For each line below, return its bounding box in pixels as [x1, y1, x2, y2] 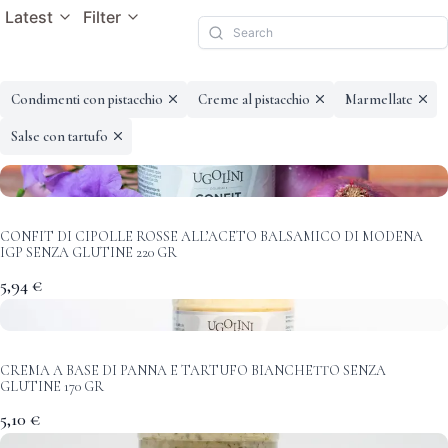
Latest [5, 6, 53, 27]
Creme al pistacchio [197, 90, 310, 108]
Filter [83, 6, 121, 27]
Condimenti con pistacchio [10, 90, 163, 108]
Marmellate [344, 90, 413, 108]
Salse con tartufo [10, 127, 108, 145]
